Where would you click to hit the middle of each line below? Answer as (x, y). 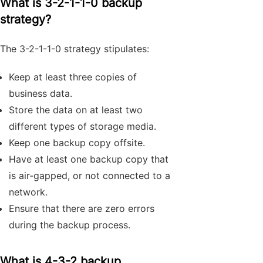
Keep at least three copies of (73, 77)
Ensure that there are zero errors (82, 208)
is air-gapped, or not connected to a (90, 176)
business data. (41, 93)
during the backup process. (71, 225)
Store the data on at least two (76, 110)
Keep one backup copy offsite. (77, 143)
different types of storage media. (82, 126)
